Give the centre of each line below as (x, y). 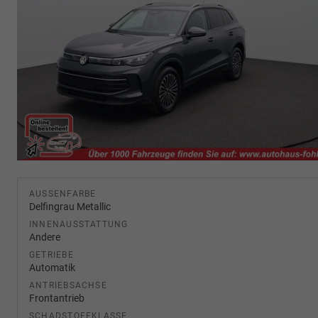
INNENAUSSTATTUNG (79, 224)
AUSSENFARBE (60, 193)
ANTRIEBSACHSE (68, 285)
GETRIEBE (51, 254)
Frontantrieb (57, 298)
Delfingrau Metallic (70, 206)
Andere (45, 237)
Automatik (52, 267)
